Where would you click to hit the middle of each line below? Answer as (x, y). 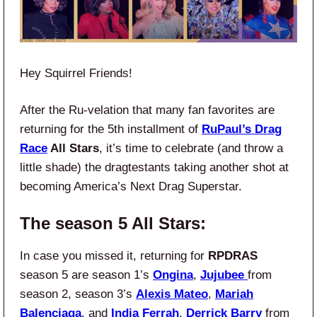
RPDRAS (233, 255)
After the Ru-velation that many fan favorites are (147, 110)
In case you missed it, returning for (114, 255)
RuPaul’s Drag (242, 129)
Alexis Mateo (172, 294)
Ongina (173, 275)
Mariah (234, 294)
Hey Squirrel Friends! (76, 74)
